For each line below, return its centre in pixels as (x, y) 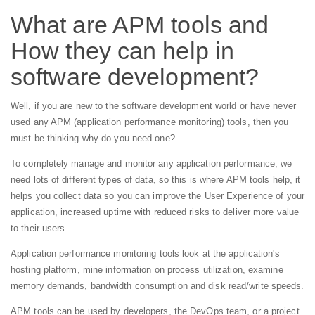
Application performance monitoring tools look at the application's (145, 253)
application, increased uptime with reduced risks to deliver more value (155, 212)
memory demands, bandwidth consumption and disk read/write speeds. (157, 286)
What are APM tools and (140, 24)
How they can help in (123, 50)
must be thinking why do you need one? (93, 138)
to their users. (39, 228)
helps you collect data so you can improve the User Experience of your (157, 196)
